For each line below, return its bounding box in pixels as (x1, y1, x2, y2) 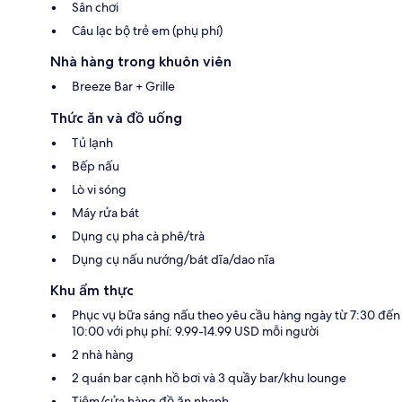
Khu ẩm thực (50, 281, 134, 299)
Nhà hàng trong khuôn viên (50, 52, 232, 70)
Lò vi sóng (72, 180, 127, 197)
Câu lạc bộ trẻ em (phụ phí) (72, 22, 223, 39)
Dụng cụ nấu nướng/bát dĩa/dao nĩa (72, 250, 275, 267)
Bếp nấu (72, 157, 119, 174)
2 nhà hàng (72, 345, 134, 363)
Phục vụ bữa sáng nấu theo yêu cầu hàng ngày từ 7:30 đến (72, 306, 400, 323)
